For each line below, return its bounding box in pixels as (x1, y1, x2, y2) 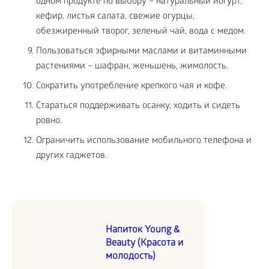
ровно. (36, 116, 62, 127)
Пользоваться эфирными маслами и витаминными (36, 46, 247, 58)
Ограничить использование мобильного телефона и (36, 136, 252, 147)
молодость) (106, 251, 156, 263)
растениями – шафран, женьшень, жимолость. (36, 61, 228, 73)
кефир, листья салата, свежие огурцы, (36, 11, 195, 23)
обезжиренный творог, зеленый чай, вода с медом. (36, 26, 246, 38)
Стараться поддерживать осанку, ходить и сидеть (36, 101, 240, 112)
